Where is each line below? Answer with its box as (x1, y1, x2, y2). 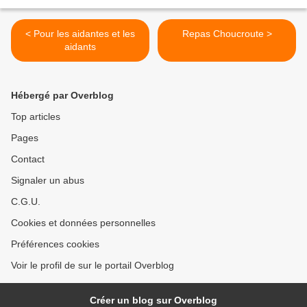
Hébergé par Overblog (11, 90, 114, 101)
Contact (11, 153, 45, 165)
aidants (64, 41, 96, 53)
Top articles (11, 111, 60, 123)
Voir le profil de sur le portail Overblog (11, 260, 174, 271)
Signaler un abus (11, 175, 84, 186)
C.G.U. (11, 196, 40, 208)
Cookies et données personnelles (11, 217, 156, 229)
